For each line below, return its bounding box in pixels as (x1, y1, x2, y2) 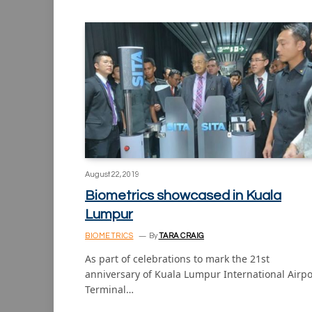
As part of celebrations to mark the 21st (85, 252, 270, 266)
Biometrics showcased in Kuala (85, 189, 281, 203)
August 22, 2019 (85, 171, 139, 179)
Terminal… (85, 283, 134, 297)
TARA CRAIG (158, 232, 204, 240)
